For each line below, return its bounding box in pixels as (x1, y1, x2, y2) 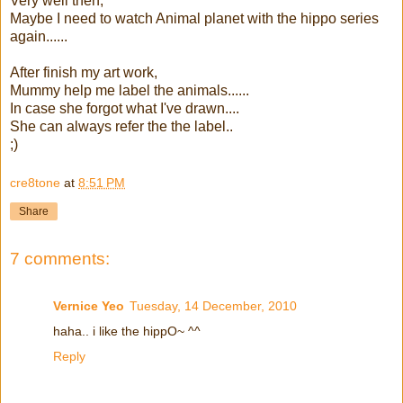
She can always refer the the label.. (10, 118, 233, 134)
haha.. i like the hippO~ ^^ (53, 323, 201, 338)
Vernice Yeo (53, 298, 124, 313)
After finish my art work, (10, 64, 157, 80)
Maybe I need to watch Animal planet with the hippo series (10, 10, 379, 26)
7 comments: (10, 249, 110, 269)
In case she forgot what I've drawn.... (10, 100, 239, 116)
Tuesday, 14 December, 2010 (130, 298, 297, 313)
